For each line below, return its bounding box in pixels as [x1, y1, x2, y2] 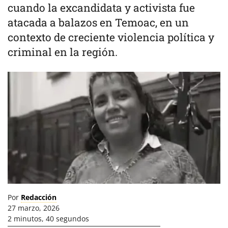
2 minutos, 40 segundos [8, 214, 89, 223]
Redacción [21, 192, 56, 202]
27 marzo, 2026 [8, 203, 60, 213]
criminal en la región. [8, 45, 118, 59]
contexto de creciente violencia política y [8, 30, 214, 44]
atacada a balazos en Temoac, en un [8, 15, 189, 30]
